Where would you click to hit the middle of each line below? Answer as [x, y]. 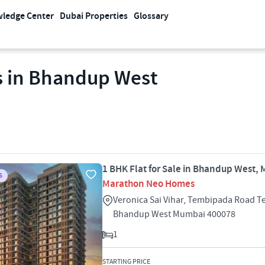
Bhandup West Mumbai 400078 [174, 214]
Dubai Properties [94, 16]
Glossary [151, 16]
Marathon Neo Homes [148, 184]
